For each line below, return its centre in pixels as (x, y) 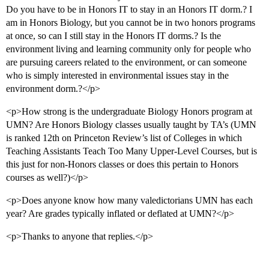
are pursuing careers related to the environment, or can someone (126, 62)
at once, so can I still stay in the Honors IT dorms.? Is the (113, 36)
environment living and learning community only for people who (128, 49)
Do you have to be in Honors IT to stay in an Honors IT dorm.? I (129, 10)
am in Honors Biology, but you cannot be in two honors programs (131, 23)
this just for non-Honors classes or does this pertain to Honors (122, 165)
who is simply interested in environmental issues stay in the (117, 76)
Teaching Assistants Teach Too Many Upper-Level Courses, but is (131, 151)
